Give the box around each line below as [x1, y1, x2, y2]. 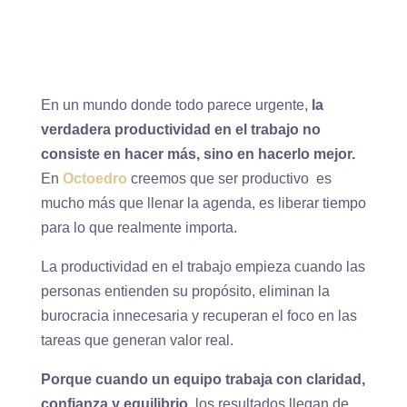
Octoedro [62, 171, 127, 187]
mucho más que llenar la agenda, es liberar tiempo [40, 195, 366, 212]
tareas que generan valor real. [40, 333, 233, 349]
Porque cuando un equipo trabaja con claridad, [40, 372, 365, 388]
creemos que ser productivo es [126, 171, 332, 187]
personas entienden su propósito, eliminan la [40, 283, 330, 300]
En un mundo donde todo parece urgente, [40, 97, 312, 114]
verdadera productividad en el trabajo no [40, 122, 321, 138]
